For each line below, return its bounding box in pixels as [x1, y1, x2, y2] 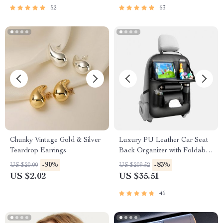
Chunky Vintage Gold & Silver [10, 137, 101, 144]
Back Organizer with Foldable [119, 147, 211, 154]
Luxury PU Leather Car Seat [119, 137, 208, 144]
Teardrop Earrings [10, 147, 66, 154]
